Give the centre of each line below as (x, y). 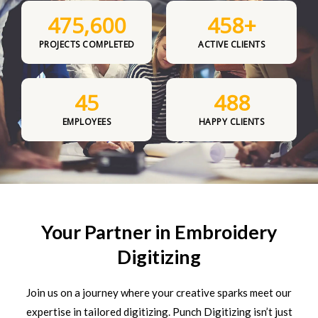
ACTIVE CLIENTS (231, 45)
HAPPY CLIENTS (231, 122)
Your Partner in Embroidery (159, 232)
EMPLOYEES (87, 122)
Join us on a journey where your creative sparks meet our (159, 293)
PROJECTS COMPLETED (87, 45)
